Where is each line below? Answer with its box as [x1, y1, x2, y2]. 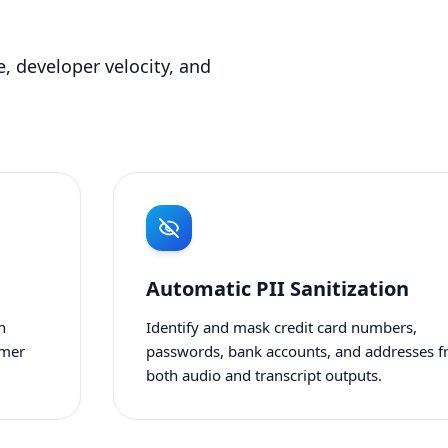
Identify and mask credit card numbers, [146, 317, 418, 337]
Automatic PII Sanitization [146, 275, 410, 302]
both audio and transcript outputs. [146, 365, 383, 385]
